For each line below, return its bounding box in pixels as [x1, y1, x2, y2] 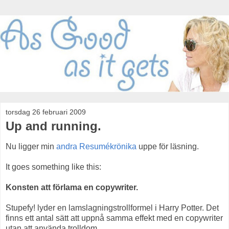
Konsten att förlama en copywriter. [6, 182, 138, 192]
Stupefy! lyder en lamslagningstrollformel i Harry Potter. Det [6, 203, 219, 212]
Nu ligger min [6, 142, 56, 151]
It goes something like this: [6, 162, 101, 171]
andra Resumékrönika [56, 142, 136, 151]
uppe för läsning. [136, 142, 199, 151]
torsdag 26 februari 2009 [6, 108, 86, 117]
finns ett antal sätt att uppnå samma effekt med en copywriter [6, 213, 223, 222]
